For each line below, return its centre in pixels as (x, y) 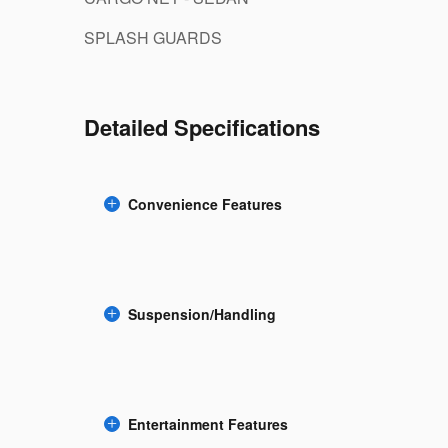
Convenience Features (205, 203)
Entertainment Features (208, 423)
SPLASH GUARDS (153, 38)
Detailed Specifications (202, 127)
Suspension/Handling (202, 313)
